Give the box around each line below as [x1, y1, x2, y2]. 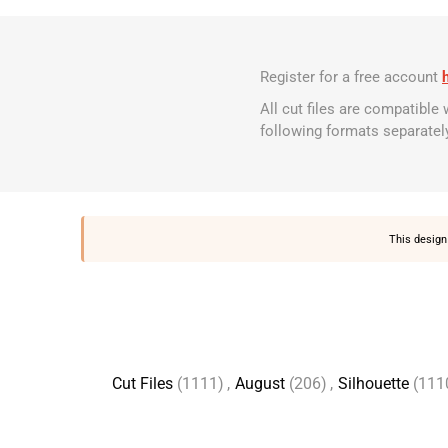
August [234, 374, 285, 393]
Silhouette [337, 374, 409, 393]
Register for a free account [260, 68, 443, 86]
